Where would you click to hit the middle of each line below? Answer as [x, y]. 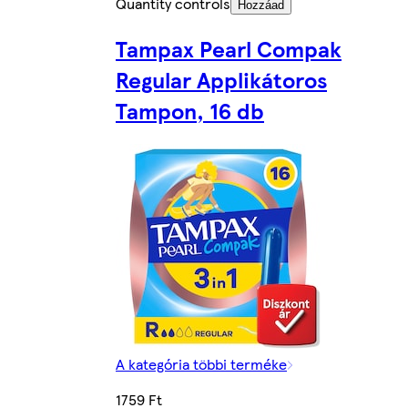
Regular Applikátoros [221, 79]
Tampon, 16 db [190, 110]
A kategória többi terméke [201, 363]
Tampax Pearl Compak [229, 48]
